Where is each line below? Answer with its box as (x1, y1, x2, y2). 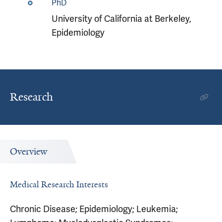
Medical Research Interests (10, 179, 108, 190)
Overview (10, 146, 47, 158)
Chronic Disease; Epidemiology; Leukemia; (10, 203, 178, 215)
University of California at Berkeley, (51, 13, 191, 24)
